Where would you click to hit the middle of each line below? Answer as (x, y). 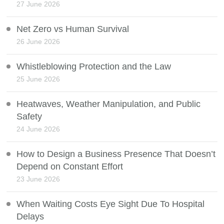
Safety (29, 117)
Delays (30, 217)
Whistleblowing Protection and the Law (94, 67)
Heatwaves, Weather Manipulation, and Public (109, 104)
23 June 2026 (38, 179)
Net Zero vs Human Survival (73, 29)
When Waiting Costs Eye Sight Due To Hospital (111, 204)
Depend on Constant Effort (70, 167)
